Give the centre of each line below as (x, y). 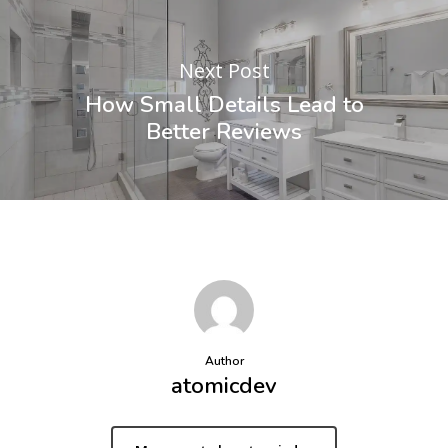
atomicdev (224, 385)
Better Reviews (224, 131)
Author (224, 361)
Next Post (224, 70)
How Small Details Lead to (224, 104)
